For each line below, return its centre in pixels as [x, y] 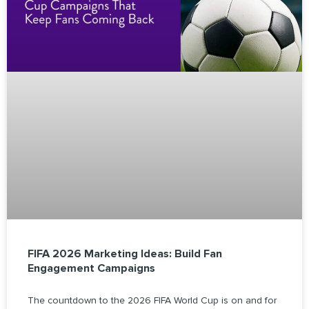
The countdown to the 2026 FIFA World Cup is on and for [152, 301]
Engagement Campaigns [91, 269]
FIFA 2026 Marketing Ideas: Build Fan [125, 254]
